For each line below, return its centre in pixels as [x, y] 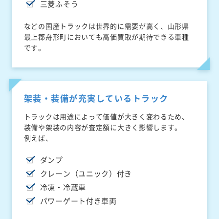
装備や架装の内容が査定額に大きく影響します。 [103, 127]
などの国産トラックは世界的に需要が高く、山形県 [106, 26]
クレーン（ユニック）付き [86, 174]
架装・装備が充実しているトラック [96, 98]
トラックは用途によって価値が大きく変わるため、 [106, 117]
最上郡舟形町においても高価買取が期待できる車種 [106, 37]
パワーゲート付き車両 [78, 201]
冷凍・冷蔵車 [63, 187]
